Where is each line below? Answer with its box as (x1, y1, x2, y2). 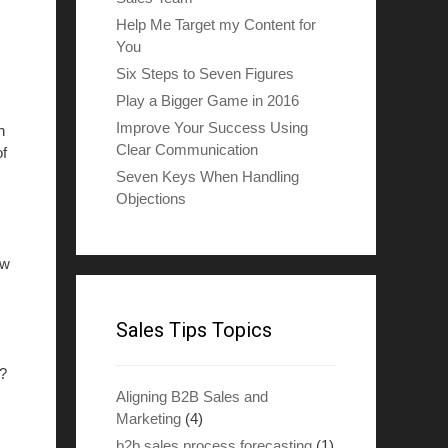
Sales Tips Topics (116, 318, 272, 342)
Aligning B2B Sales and (116, 388, 268, 405)
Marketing (116, 410, 181, 427)
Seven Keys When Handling (116, 168, 299, 185)
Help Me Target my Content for (116, 16, 316, 33)
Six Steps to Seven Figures (116, 65, 294, 82)
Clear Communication (116, 141, 258, 158)
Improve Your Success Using (116, 119, 308, 136)
